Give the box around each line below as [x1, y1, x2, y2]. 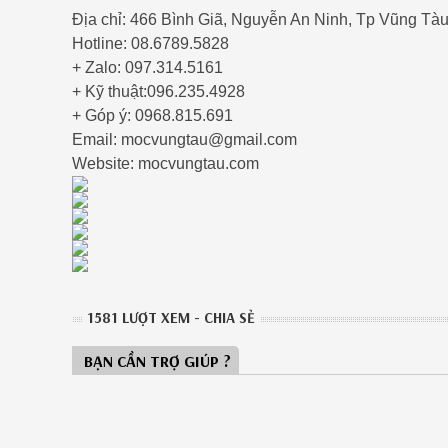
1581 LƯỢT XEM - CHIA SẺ [87, 307, 255, 327]
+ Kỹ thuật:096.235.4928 [72, 82, 245, 100]
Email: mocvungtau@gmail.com [72, 130, 297, 148]
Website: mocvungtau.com [72, 154, 263, 172]
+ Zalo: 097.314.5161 [72, 58, 223, 76]
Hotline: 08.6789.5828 [72, 34, 229, 52]
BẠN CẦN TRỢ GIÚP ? [84, 350, 231, 371]
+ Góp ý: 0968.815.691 [72, 106, 233, 124]
